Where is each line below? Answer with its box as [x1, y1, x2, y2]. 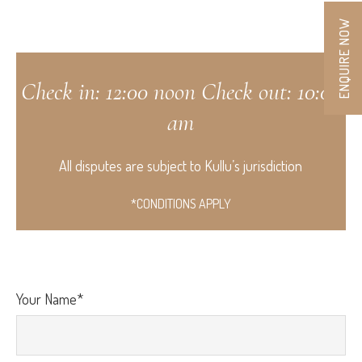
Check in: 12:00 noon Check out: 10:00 [20, 77, 341, 107]
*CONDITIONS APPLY [130, 196, 231, 213]
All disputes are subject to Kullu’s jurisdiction [59, 157, 303, 175]
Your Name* [15, 290, 83, 309]
